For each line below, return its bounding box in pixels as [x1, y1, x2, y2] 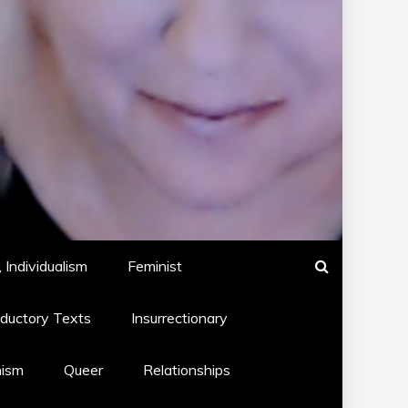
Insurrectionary [131, 309, 228, 327]
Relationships [143, 361, 230, 379]
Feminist [127, 257, 182, 275]
